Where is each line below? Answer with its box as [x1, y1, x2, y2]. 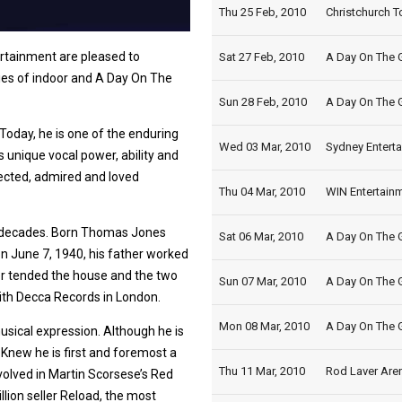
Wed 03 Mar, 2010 [219, 140, 310, 153]
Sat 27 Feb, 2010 [219, 50, 304, 64]
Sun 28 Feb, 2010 [219, 95, 307, 109]
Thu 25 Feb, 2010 [219, 5, 306, 19]
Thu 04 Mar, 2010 [219, 185, 305, 198]
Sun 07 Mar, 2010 [219, 275, 306, 288]
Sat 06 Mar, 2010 [219, 230, 303, 243]
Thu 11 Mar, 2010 [219, 364, 305, 378]
